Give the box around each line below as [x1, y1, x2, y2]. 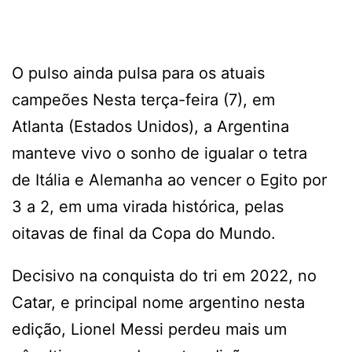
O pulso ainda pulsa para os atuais [12, 63, 265, 82]
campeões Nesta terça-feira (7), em [12, 90, 275, 109]
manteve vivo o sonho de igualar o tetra [12, 143, 307, 163]
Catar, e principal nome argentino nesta [12, 292, 305, 312]
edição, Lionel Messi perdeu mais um [12, 319, 287, 339]
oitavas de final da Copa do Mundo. [12, 223, 276, 243]
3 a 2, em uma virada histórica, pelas [12, 196, 284, 216]
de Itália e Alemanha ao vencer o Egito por [12, 170, 327, 189]
